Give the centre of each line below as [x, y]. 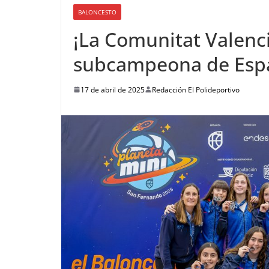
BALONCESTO [97, 12]
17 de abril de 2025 [113, 89]
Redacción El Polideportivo [196, 89]
